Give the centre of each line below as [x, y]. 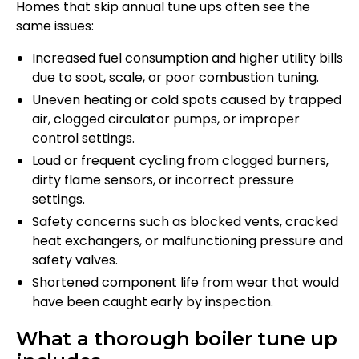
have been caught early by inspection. [153, 302]
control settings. [83, 139]
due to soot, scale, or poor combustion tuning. [175, 78]
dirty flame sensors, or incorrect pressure [163, 180]
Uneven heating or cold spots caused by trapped [187, 100]
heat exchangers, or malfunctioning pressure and [188, 241]
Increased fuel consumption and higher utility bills [188, 58]
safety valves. [75, 260]
